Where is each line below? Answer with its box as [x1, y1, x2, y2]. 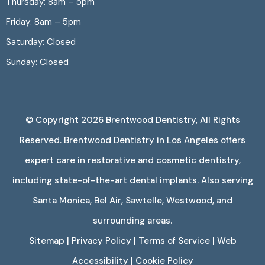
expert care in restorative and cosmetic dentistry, [24, 154, 241, 166]
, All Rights [195, 114, 240, 126]
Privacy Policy [71, 234, 131, 247]
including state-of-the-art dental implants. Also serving [12, 174, 253, 186]
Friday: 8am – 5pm [6, 16, 81, 28]
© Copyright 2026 [25, 114, 106, 126]
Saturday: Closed [6, 36, 76, 49]
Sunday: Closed [6, 56, 69, 69]
